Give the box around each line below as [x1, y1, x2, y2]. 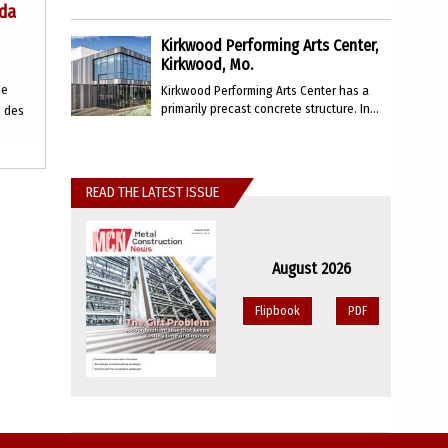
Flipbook [255, 303, 300, 318]
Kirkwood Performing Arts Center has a [161, 83, 369, 98]
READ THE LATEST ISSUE [86, 184, 219, 201]
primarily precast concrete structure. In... [161, 101, 379, 116]
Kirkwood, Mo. [161, 55, 253, 74]
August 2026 [271, 259, 351, 278]
